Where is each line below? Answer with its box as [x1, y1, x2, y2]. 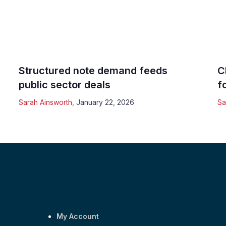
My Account [56, 212, 99, 221]
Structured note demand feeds [19, 64, 168, 77]
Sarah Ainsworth [19, 97, 73, 106]
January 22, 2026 [76, 97, 135, 106]
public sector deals [19, 78, 111, 91]
